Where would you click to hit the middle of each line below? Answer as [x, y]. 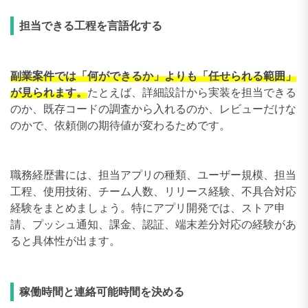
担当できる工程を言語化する [91, 25]
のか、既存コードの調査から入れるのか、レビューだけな [153, 109]
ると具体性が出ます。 [65, 241]
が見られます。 [49, 92]
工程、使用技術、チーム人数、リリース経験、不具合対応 [153, 191]
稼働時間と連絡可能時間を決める [102, 291]
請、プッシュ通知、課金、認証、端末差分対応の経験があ [153, 224]
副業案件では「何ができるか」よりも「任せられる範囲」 [153, 76]
